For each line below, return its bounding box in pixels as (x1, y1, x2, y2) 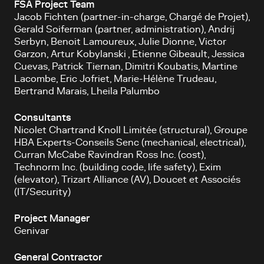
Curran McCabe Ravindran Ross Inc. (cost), (14, 150, 206, 160)
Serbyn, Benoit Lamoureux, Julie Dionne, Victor (14, 37, 226, 47)
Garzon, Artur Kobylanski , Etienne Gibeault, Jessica (14, 49, 245, 59)
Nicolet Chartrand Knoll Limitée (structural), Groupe (14, 126, 247, 135)
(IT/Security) (14, 187, 71, 197)
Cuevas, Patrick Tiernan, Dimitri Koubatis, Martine (14, 62, 237, 71)
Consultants (14, 113, 71, 123)
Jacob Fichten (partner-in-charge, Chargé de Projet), (14, 12, 250, 22)
